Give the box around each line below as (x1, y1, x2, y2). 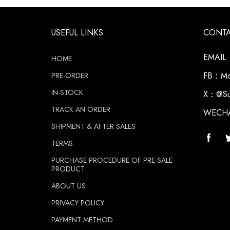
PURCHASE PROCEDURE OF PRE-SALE (51, 155, 172, 165)
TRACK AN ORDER (51, 104, 110, 114)
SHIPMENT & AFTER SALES (51, 121, 136, 131)
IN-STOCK (51, 87, 83, 98)
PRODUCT (51, 164, 85, 174)
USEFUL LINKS (51, 27, 103, 39)
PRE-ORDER (51, 70, 88, 81)
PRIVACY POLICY (51, 198, 104, 208)
